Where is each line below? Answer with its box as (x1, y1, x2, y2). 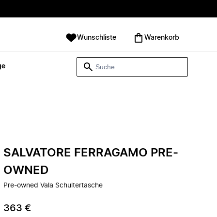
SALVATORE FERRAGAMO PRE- (3, 147, 178, 159)
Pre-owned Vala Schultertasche (3, 182, 103, 189)
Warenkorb (144, 34, 179, 41)
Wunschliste (77, 34, 116, 41)
